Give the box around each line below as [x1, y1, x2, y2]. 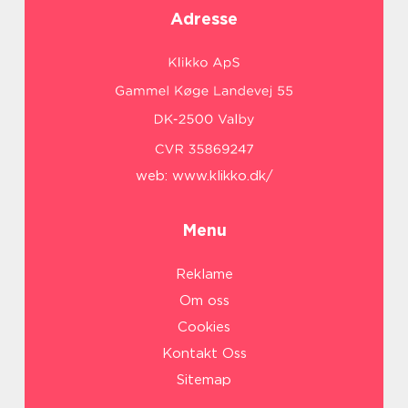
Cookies [178, 319, 230, 336]
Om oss [178, 292, 229, 310]
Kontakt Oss [161, 345, 247, 362]
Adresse [170, 9, 238, 28]
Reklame [175, 266, 233, 283]
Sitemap [177, 372, 231, 389]
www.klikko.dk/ [171, 168, 273, 185]
